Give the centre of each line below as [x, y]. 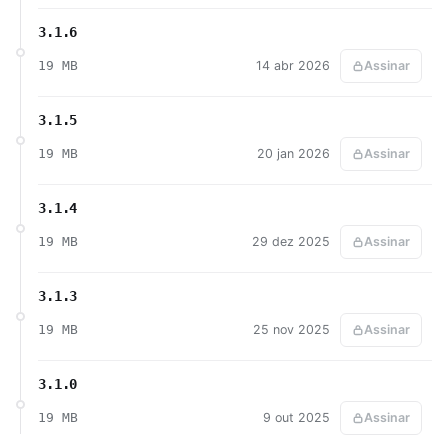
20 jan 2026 [293, 153]
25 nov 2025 [291, 329]
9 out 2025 [296, 417]
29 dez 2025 [290, 241]
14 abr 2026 [292, 65]
